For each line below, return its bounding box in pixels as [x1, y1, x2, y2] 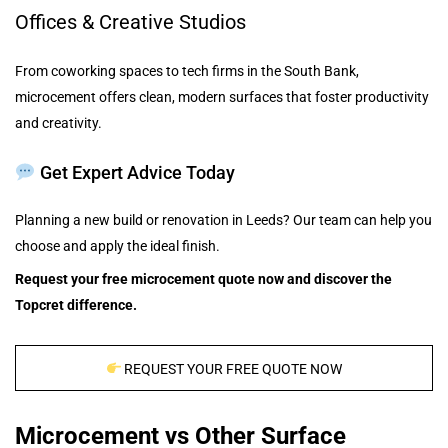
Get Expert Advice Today [35, 162, 235, 184]
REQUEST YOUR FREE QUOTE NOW [121, 360, 343, 377]
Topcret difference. [15, 296, 137, 313]
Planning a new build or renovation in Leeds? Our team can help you [15, 211, 432, 228]
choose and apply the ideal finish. [15, 237, 220, 254]
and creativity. [15, 114, 102, 131]
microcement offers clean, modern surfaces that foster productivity [15, 88, 429, 105]
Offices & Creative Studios [15, 9, 246, 34]
